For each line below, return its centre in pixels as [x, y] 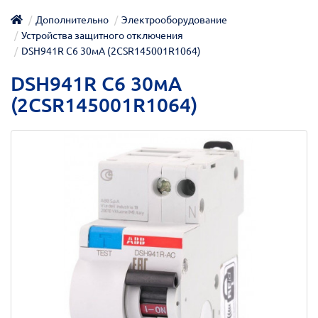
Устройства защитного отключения [102, 35]
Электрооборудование [174, 20]
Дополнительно [72, 20]
